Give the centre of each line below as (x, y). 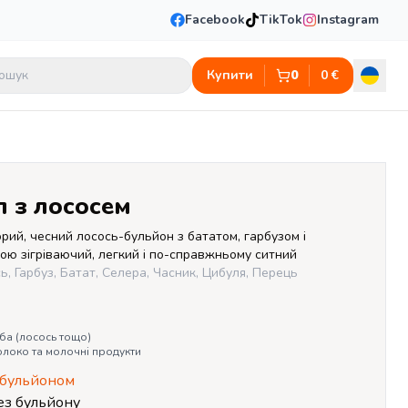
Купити (230, 75)
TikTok (281, 20)
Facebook (215, 20)
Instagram (348, 20)
